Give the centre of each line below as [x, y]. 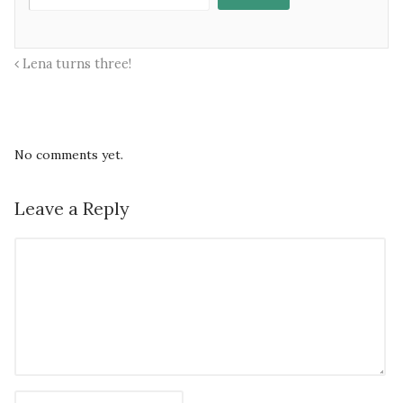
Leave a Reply [72, 209]
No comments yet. [69, 155]
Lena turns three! [75, 64]
